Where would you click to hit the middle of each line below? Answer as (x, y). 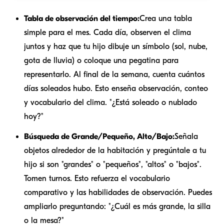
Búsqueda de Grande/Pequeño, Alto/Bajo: (99, 136)
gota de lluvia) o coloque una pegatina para (101, 60)
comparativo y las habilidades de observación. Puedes (118, 192)
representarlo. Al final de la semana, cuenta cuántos (114, 74)
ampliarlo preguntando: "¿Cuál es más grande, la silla (117, 206)
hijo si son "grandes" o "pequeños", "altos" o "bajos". (113, 164)
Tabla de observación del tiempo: (82, 18)
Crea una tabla (166, 18)
